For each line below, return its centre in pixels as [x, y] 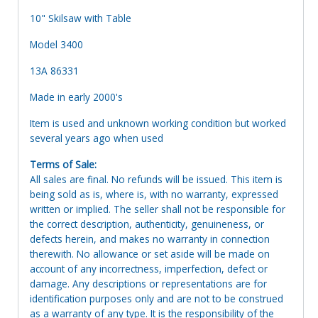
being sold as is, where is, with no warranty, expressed [154, 194]
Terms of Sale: [63, 164]
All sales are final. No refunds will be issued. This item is [156, 179]
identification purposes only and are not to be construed [157, 298]
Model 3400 [58, 44]
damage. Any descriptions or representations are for [148, 283]
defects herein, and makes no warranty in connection [150, 238]
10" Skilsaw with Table [81, 18]
